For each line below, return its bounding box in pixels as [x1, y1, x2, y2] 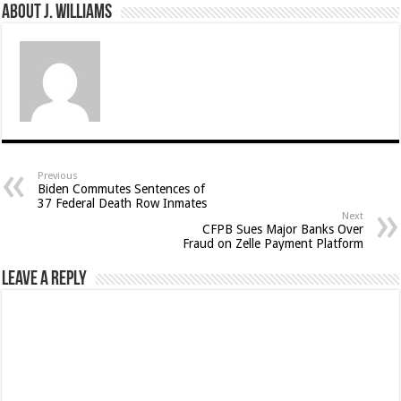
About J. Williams [2, 3, 113, 24]
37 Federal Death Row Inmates [38, 196, 208, 211]
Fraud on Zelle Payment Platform [182, 236, 363, 252]
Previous [38, 170, 79, 183]
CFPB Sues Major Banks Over [201, 222, 363, 237]
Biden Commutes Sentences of [38, 182, 206, 197]
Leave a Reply [2, 269, 88, 291]
